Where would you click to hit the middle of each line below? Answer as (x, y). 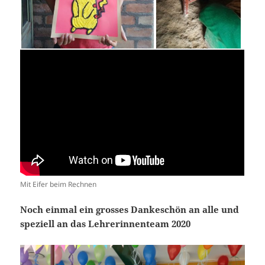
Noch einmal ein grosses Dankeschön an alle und (130, 210)
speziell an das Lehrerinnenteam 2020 (106, 224)
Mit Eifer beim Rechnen (59, 185)
